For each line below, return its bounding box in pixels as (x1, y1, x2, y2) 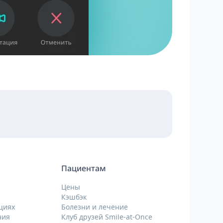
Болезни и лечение (61, 202, 128, 212)
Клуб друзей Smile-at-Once (61, 212, 152, 222)
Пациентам (61, 163, 106, 173)
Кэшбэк (61, 192, 87, 202)
